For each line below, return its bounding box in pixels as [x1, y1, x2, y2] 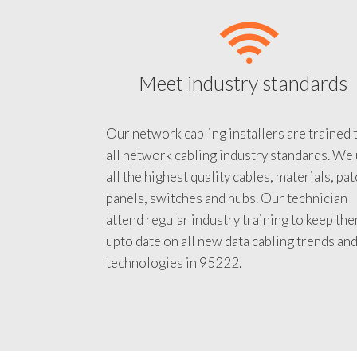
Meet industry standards [139, 85, 348, 109]
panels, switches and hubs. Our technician [106, 204, 347, 221]
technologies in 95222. [106, 269, 241, 285]
